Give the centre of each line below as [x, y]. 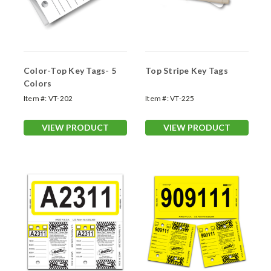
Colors [38, 83]
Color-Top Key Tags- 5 [70, 70]
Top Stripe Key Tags [187, 70]
